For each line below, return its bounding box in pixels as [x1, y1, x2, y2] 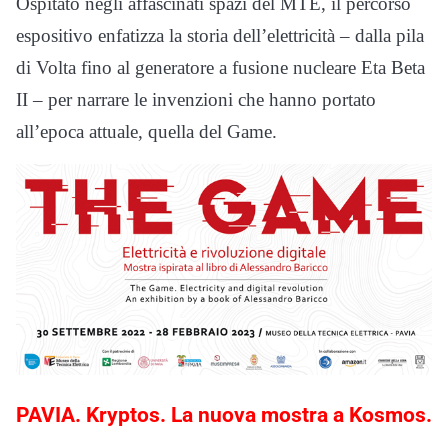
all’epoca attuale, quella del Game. [16, 120, 277, 142]
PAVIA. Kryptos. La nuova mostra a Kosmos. [16, 402, 432, 427]
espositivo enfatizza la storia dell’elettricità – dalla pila [16, 24, 424, 46]
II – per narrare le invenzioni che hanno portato [16, 88, 376, 110]
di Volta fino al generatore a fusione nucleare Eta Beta [16, 56, 425, 78]
